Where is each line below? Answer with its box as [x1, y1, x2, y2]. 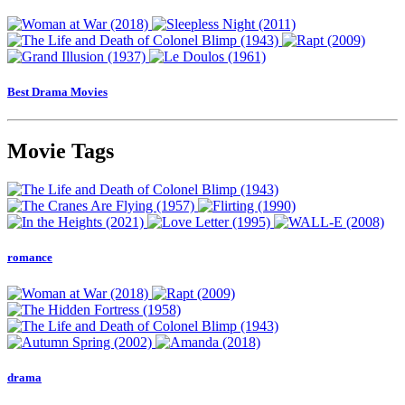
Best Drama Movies [7, 85, 108, 99]
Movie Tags [7, 139, 114, 164]
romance [7, 250, 52, 265]
